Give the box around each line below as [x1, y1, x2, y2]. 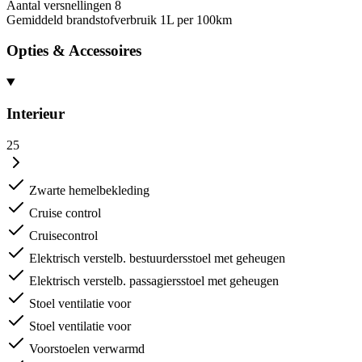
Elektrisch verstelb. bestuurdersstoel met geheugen [29, 250, 285, 265]
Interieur [6, 104, 65, 122]
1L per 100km [160, 12, 232, 27]
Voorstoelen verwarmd [29, 341, 145, 356]
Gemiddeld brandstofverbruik [6, 12, 157, 27]
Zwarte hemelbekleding [29, 183, 149, 197]
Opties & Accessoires [6, 42, 141, 60]
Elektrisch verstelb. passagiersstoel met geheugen [29, 273, 279, 288]
